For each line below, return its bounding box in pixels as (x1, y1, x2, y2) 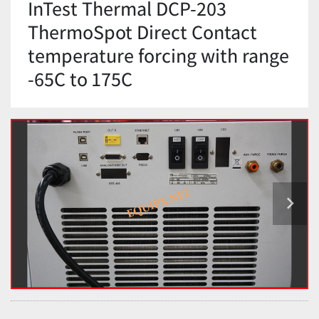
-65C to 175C (28, 65, 132, 92)
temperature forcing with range (28, 41, 289, 68)
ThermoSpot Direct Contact (28, 18, 257, 45)
